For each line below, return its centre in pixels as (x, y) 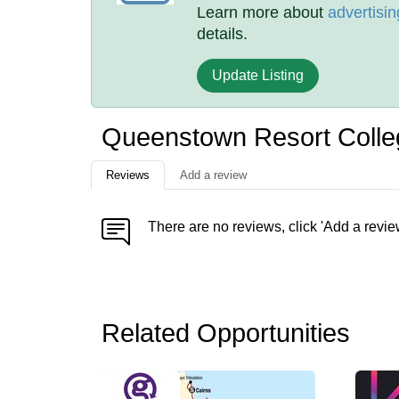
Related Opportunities (226, 333)
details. (223, 34)
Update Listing (258, 75)
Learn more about (263, 12)
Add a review (213, 175)
